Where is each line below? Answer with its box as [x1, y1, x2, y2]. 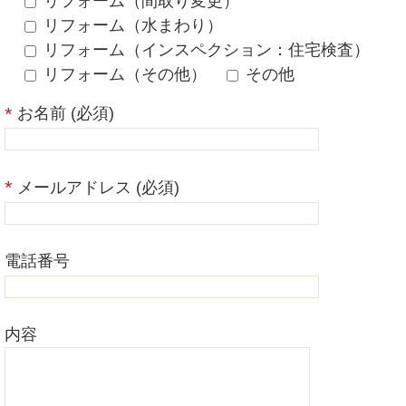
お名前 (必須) [13, 103, 114, 122]
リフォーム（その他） [43, 64, 207, 83]
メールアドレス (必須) [13, 178, 179, 197]
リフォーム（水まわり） [43, 15, 223, 34]
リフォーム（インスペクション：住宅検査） [43, 40, 370, 59]
